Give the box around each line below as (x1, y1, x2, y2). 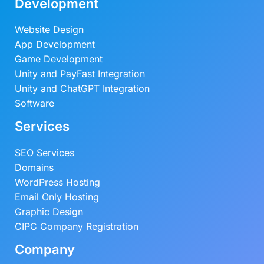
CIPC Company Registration (15, 220, 138, 232)
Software (15, 97, 54, 110)
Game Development (15, 53, 103, 65)
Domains (15, 161, 54, 173)
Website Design (15, 24, 84, 36)
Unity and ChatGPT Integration (15, 82, 150, 95)
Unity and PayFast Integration (15, 68, 145, 80)
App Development (15, 38, 95, 51)
